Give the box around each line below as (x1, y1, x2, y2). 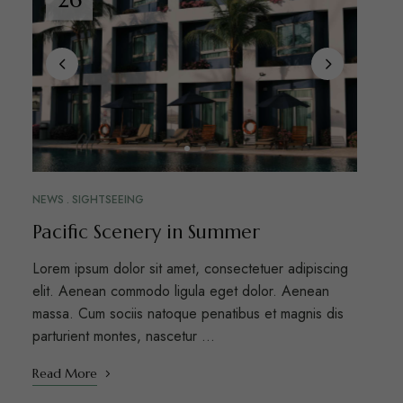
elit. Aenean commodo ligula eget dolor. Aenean (31, 281, 329, 302)
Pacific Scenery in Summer (31, 220, 260, 245)
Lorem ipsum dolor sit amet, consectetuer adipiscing (31, 258, 348, 280)
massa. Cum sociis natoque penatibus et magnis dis (31, 303, 344, 325)
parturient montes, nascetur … (31, 326, 215, 347)
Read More (31, 365, 97, 382)
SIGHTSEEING (71, 192, 144, 209)
